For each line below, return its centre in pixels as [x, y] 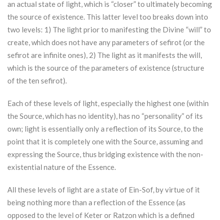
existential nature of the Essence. [62, 167]
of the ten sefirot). [37, 81]
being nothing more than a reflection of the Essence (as [96, 203]
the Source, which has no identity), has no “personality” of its [105, 116]
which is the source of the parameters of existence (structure [106, 68]
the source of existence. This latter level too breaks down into [108, 17]
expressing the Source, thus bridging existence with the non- [105, 154]
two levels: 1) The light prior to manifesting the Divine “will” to [109, 30]
